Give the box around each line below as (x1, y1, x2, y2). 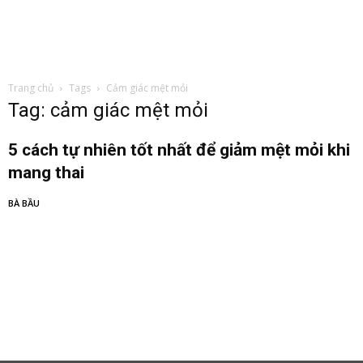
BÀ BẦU (8, 197, 40, 209)
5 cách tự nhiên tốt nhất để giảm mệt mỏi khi (8, 140, 350, 160)
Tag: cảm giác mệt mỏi (8, 99, 208, 122)
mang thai (8, 163, 84, 182)
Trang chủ (8, 81, 53, 95)
